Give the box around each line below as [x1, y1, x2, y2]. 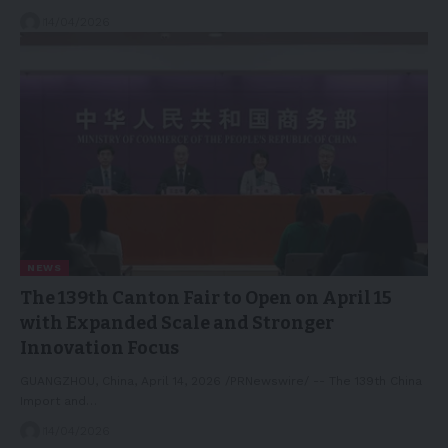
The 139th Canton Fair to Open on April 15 [20, 287, 392, 310]
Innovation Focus [20, 337, 179, 360]
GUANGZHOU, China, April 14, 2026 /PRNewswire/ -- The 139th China [20, 374, 422, 389]
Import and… [20, 394, 97, 409]
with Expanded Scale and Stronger [20, 312, 334, 335]
